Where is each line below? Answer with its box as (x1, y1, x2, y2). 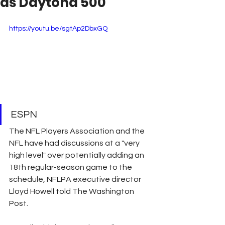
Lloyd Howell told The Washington (9, 187, 136, 195)
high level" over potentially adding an (9, 151, 146, 159)
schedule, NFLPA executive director (9, 175, 143, 183)
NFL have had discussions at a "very (9, 139, 141, 147)
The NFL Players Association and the (9, 127, 146, 135)
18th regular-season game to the (9, 163, 134, 171)
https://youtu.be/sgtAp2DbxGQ (9, 25, 107, 32)
